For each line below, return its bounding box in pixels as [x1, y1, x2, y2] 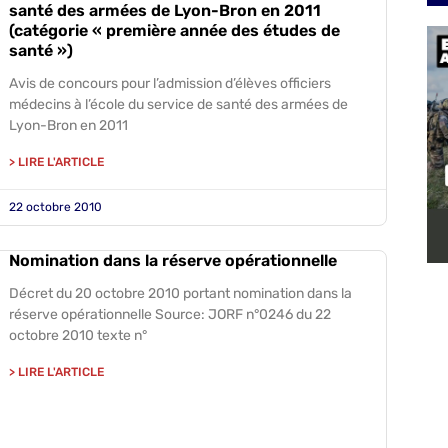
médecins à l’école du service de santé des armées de [8, 96, 348, 113]
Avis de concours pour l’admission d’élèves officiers [8, 75, 331, 92]
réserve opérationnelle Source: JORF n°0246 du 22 [8, 306, 331, 323]
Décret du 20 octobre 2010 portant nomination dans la [8, 285, 352, 302]
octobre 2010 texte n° [8, 327, 147, 344]
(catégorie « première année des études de [8, 21, 340, 40]
